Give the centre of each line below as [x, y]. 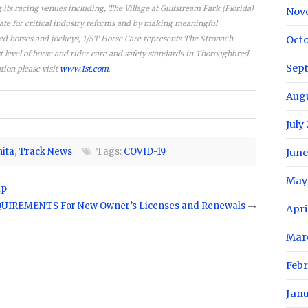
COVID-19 [145, 151]
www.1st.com [84, 68]
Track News [45, 151]
